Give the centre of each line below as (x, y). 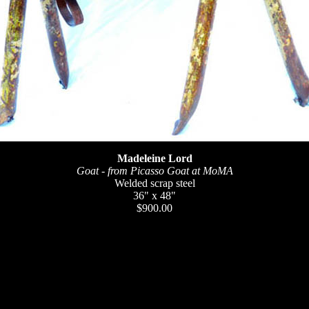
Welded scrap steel (154, 183)
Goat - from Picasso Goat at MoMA (154, 171)
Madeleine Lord (154, 158)
